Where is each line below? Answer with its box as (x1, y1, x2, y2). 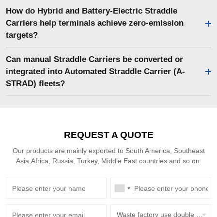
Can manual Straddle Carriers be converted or (5, 54, 183, 64)
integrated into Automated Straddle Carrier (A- (5, 66, 185, 76)
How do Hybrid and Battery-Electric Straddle (5, 6, 177, 15)
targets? (5, 30, 38, 40)
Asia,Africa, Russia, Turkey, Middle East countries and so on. (15, 157, 201, 165)
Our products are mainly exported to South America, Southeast (12, 147, 205, 155)
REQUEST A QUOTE (63, 130, 154, 140)
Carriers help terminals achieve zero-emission (5, 18, 184, 28)
